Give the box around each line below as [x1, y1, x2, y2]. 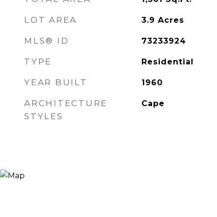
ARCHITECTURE [24, 98, 108, 108]
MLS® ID [24, 36, 69, 46]
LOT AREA [24, 15, 77, 25]
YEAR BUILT [24, 77, 88, 87]
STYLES [24, 111, 63, 121]
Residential [141, 57, 194, 66]
